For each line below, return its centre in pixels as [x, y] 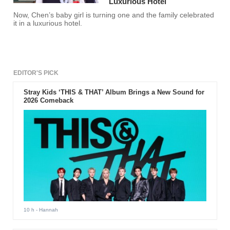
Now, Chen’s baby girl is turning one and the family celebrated [114, 15]
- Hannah [46, 209]
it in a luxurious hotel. [48, 24]
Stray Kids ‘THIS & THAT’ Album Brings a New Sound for [114, 92]
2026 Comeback [48, 101]
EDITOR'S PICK [36, 73]
